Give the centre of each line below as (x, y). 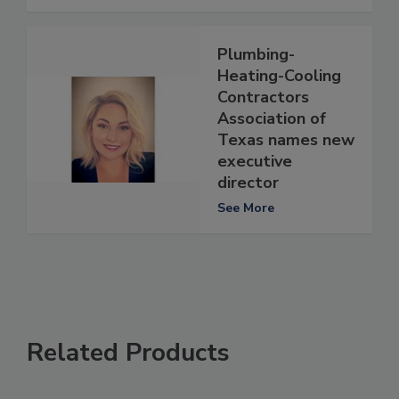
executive (255, 162)
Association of (272, 119)
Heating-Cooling (279, 76)
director (248, 183)
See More (246, 208)
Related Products (128, 353)
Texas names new (286, 140)
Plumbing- (256, 55)
